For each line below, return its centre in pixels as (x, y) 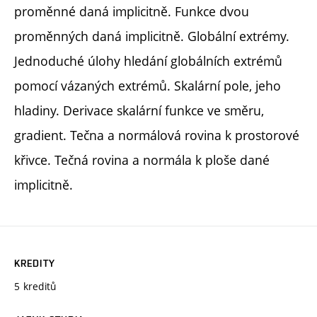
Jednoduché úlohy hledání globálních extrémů (148, 60)
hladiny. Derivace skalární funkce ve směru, (139, 110)
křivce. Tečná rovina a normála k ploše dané (142, 160)
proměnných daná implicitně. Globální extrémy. (152, 36)
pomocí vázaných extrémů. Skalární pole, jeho (148, 85)
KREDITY (35, 263)
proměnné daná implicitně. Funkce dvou (132, 11)
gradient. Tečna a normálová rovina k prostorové (157, 135)
